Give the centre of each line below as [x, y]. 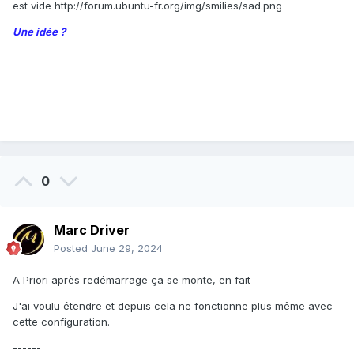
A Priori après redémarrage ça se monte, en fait [132, 280]
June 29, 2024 [127, 249]
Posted [72, 249]
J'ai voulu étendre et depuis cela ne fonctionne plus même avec [173, 306]
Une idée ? [39, 31]
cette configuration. [61, 322]
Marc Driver [92, 230]
